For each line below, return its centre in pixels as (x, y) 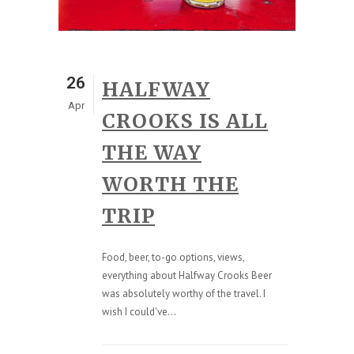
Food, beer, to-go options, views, (173, 257)
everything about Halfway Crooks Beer (187, 275)
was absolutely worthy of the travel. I (184, 293)
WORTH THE (170, 184)
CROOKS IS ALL (185, 121)
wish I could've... (139, 311)
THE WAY (152, 152)
